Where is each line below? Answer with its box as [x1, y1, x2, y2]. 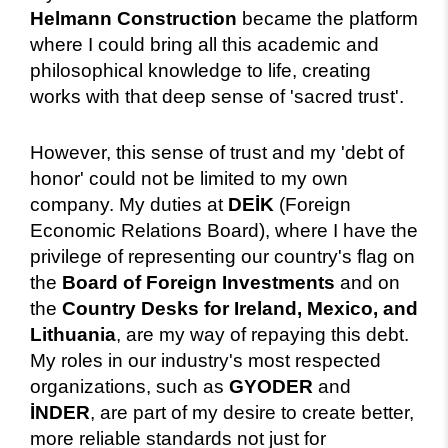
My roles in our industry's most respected [30, 349, 381, 371]
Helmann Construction [30, 7, 237, 29]
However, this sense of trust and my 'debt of [30, 141, 404, 163]
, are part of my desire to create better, [90, 401, 414, 423]
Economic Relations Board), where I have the [30, 219, 418, 241]
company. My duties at [30, 193, 228, 215]
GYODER [229, 375, 313, 397]
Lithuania [30, 323, 116, 345]
